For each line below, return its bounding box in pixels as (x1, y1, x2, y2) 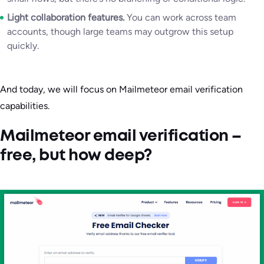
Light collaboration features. (7, 11, 127, 23)
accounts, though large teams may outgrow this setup (7, 25, 233, 37)
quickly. (7, 39, 39, 51)
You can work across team (127, 11, 236, 23)
